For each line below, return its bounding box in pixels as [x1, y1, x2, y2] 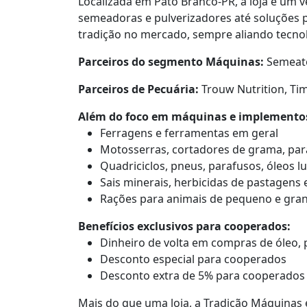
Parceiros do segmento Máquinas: [78, 54, 264, 69]
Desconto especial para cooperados [100, 251, 286, 267]
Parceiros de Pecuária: [78, 82, 199, 97]
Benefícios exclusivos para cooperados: [78, 219, 291, 234]
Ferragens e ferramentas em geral [100, 125, 278, 140]
